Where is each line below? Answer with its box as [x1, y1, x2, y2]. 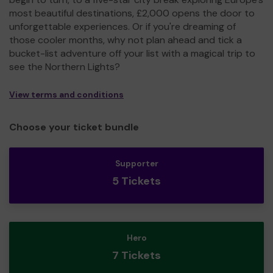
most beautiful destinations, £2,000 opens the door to [9, 6, 255, 19]
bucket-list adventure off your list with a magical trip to [9, 46, 255, 60]
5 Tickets [112, 173, 161, 188]
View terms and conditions [9, 89, 124, 100]
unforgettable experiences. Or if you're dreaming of [9, 19, 236, 33]
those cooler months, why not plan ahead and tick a [9, 33, 242, 46]
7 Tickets [112, 247, 161, 263]
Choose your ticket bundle [9, 120, 139, 133]
